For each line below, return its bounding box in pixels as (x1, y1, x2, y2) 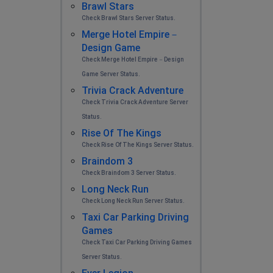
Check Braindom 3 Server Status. (81, 169, 176, 176)
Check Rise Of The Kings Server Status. (81, 141, 194, 148)
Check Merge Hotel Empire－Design (81, 56, 184, 63)
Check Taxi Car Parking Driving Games (81, 239, 192, 246)
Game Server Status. (81, 71, 140, 77)
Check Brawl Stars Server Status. (81, 15, 175, 21)
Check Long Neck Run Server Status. (81, 197, 185, 204)
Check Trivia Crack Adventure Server (81, 99, 188, 105)
